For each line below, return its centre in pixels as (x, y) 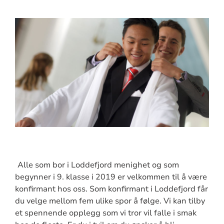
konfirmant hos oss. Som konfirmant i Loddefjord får (111, 189)
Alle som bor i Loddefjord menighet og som (98, 165)
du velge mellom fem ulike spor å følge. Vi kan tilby (110, 201)
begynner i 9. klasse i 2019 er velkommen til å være (111, 177)
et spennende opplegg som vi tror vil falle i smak (105, 213)
